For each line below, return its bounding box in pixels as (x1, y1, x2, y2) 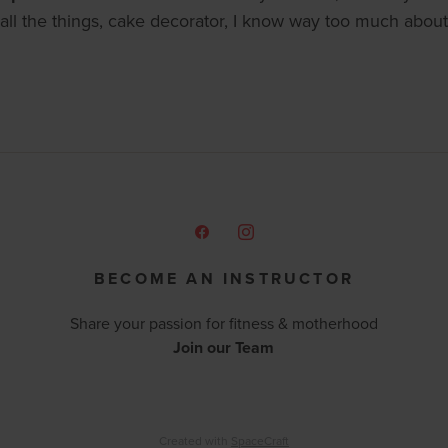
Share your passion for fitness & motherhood (69, 312, 378, 335)
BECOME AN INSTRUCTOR (93, 267, 354, 291)
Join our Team (173, 336, 275, 360)
